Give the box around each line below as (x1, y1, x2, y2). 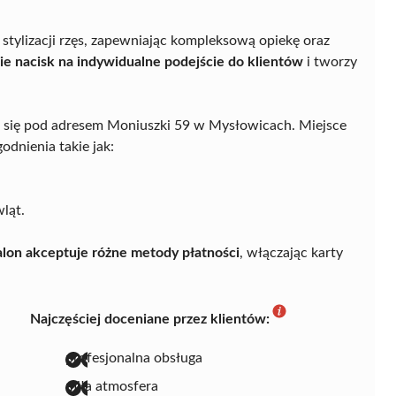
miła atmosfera (65, 378, 158, 393)
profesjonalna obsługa (65, 350, 202, 365)
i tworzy (303, 54, 357, 69)
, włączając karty (240, 245, 343, 260)
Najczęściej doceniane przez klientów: (30, 311, 270, 326)
